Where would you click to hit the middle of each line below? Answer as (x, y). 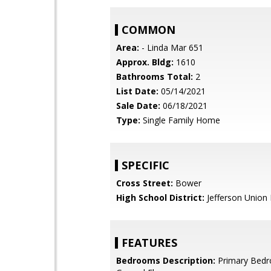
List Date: (137, 91)
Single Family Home (180, 120)
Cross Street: (145, 183)
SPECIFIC (145, 165)
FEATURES (149, 243)
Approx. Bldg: (145, 62)
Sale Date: (138, 106)
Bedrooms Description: (166, 260)
